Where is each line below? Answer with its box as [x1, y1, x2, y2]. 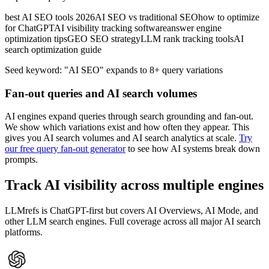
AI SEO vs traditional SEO [95, 12, 198, 23]
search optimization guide [5, 44, 101, 55]
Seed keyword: [5, 65, 62, 76]
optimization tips [5, 34, 67, 44]
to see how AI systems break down [128, 144, 260, 154]
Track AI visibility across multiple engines [5, 177, 264, 193]
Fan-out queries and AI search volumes [5, 86, 197, 100]
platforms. [5, 227, 43, 238]
